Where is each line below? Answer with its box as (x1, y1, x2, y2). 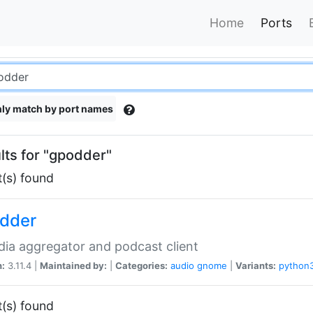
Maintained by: (40, 259, 107, 271)
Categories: (115, 259, 168, 271)
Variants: (235, 259, 276, 271)
